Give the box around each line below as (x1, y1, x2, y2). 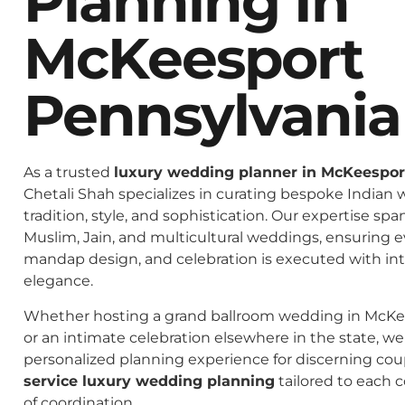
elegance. (24, 272, 93, 290)
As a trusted (24, 164, 114, 182)
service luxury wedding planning (24, 372, 275, 390)
